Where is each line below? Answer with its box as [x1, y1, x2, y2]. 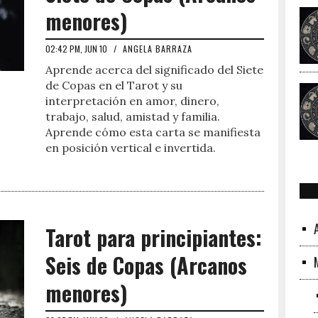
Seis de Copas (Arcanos [45, 249, 247, 281]
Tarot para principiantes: [45, 221, 262, 253]
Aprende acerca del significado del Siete [45, 62, 263, 77]
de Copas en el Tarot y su [45, 78, 182, 92]
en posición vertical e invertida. [45, 141, 216, 155]
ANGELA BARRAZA [123, 43, 192, 55]
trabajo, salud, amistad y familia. [45, 109, 220, 124]
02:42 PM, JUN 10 [45, 43, 109, 55]
